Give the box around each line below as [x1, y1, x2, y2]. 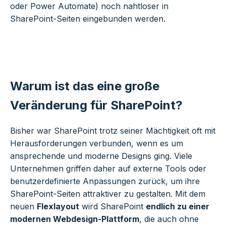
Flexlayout [37, 201, 79, 212]
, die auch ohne [139, 214, 199, 224]
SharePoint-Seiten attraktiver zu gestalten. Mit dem [10, 189, 205, 199]
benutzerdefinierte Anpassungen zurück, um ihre [10, 176, 200, 187]
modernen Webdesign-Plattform [10, 214, 139, 224]
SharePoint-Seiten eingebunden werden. [10, 13, 165, 24]
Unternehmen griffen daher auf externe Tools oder [10, 163, 206, 174]
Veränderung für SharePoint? [10, 97, 183, 112]
